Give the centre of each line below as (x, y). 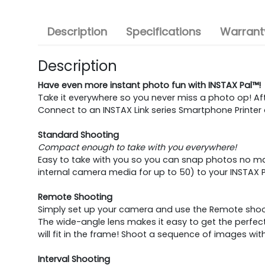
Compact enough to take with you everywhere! (137, 147)
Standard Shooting (78, 135)
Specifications (164, 31)
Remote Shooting (75, 197)
